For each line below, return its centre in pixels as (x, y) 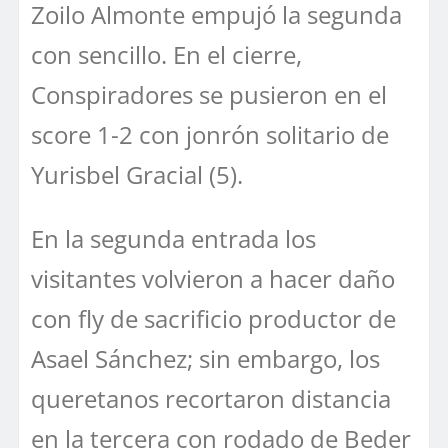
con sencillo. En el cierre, (166, 54)
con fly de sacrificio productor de (213, 318)
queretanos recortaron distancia (211, 398)
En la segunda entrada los (173, 238)
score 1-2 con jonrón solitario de (210, 134)
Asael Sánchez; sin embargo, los (205, 358)
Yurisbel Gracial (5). (137, 174)
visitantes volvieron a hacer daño (213, 278)
